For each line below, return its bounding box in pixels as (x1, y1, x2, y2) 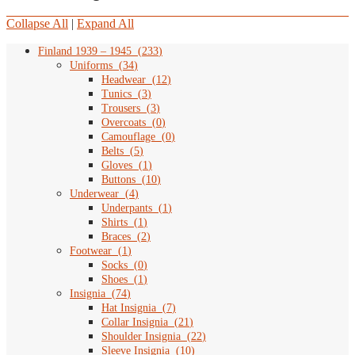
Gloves (101, 159, 132, 172)
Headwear (101, 74, 146, 86)
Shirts (101, 216, 128, 229)
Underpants (101, 202, 152, 215)
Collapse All (6, 17, 68, 31)
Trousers (101, 102, 140, 115)
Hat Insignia (101, 302, 156, 315)
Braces (101, 231, 131, 243)
